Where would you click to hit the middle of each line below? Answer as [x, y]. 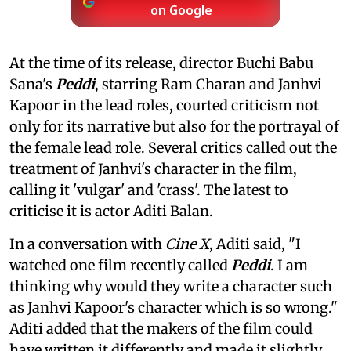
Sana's [33, 84]
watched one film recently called [120, 265]
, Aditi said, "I [255, 244]
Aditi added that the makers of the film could [161, 328]
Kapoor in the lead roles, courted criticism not [164, 105]
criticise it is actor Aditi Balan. [111, 211]
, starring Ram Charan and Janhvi [208, 84]
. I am [289, 265]
